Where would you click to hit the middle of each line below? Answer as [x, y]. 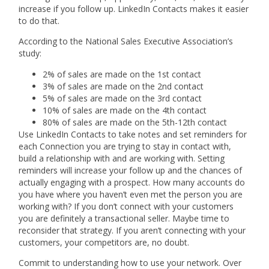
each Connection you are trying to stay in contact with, [125, 146]
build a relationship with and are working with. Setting [122, 158]
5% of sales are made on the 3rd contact [122, 98]
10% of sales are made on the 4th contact [125, 110]
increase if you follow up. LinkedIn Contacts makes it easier [134, 8]
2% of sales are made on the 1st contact [122, 74]
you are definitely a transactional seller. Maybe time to [124, 218]
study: [30, 53]
